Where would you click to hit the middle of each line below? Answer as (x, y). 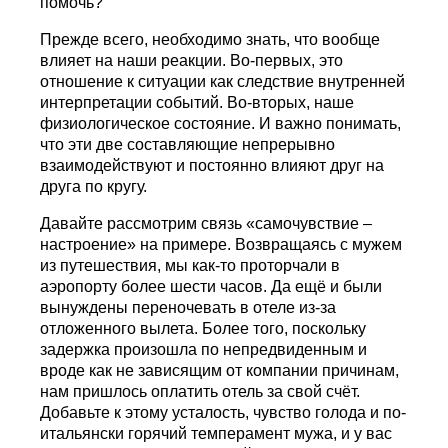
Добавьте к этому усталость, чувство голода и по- (223, 412)
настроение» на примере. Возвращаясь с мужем (221, 244)
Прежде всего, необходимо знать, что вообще (210, 39)
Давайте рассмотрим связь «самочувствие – (206, 223)
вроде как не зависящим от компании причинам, (220, 370)
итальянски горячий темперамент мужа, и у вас (216, 433)
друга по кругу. (94, 186)
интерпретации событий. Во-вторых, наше (197, 102)
